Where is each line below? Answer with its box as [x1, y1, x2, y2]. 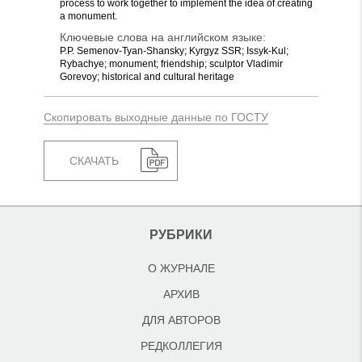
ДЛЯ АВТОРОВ [141, 314, 221, 326]
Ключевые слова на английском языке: [60, 31, 266, 44]
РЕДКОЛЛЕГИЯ [140, 339, 222, 352]
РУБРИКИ [149, 228, 213, 242]
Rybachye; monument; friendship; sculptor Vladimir [60, 58, 283, 69]
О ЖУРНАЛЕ [147, 262, 215, 275]
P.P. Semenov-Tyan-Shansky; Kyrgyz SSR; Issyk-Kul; [60, 45, 288, 57]
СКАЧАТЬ [69, 154, 119, 167]
